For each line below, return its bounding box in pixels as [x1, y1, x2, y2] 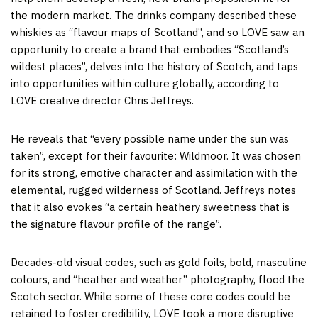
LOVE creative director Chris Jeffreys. [11, 93, 194, 107]
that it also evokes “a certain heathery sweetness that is [11, 199, 290, 214]
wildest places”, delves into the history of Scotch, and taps [11, 59, 298, 73]
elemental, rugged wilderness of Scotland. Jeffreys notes [11, 182, 296, 197]
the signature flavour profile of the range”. [11, 216, 221, 231]
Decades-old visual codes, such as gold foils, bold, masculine [11, 255, 307, 269]
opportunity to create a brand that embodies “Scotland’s [11, 42, 289, 56]
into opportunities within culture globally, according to [11, 76, 279, 90]
